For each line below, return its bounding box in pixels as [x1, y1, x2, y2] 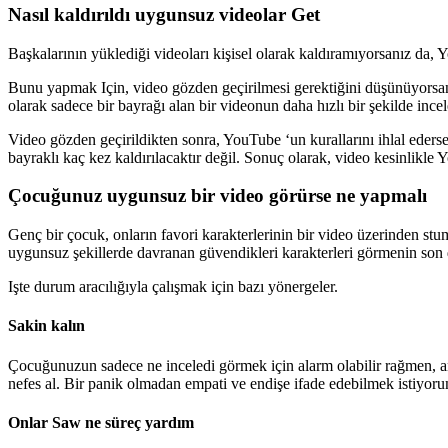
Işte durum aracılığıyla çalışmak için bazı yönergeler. [8, 278, 338, 295]
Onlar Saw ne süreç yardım [8, 413, 194, 431]
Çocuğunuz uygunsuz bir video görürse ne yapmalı [8, 185, 427, 207]
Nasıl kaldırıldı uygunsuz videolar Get [8, 3, 320, 25]
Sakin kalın [8, 317, 85, 335]
